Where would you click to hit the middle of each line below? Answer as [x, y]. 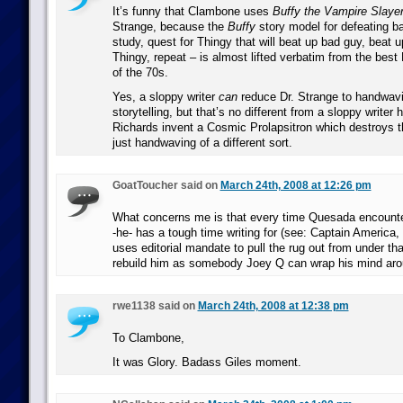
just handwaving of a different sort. [202, 143]
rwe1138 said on [155, 306]
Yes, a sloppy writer [165, 97]
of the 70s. [140, 72]
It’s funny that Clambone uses [192, 11]
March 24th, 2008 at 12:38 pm [273, 306]
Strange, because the [170, 27]
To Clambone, [148, 338]
